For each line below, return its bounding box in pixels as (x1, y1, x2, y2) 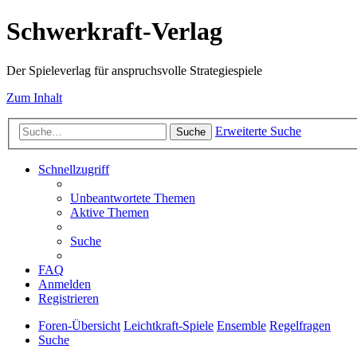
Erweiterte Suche (215, 124, 301, 139)
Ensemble (217, 319, 266, 333)
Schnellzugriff (38, 163, 109, 177)
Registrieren (38, 292, 99, 306)
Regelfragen (269, 319, 331, 333)
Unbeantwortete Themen (70, 191, 195, 206)
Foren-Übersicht (38, 319, 120, 333)
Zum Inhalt (6, 90, 62, 104)
